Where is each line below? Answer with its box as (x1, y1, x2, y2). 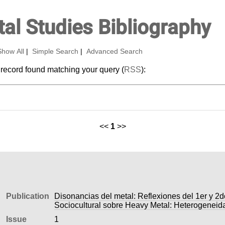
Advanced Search (86, 48, 143, 55)
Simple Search (32, 48, 78, 55)
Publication (6, 191, 49, 200)
